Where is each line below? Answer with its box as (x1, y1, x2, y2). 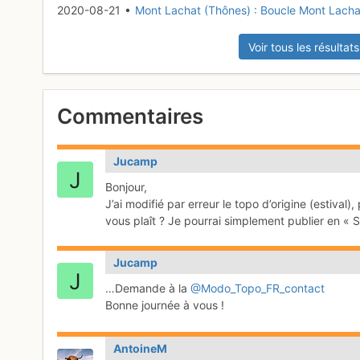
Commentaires (57, 103, 204, 129)
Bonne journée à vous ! (105, 297, 225, 312)
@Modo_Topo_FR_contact (190, 280, 325, 295)
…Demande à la (105, 280, 191, 295)
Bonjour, (105, 179, 148, 194)
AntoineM (113, 341, 168, 355)
